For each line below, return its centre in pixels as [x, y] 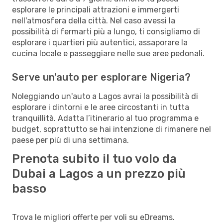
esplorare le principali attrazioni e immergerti [96, 9]
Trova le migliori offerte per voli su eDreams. [93, 217]
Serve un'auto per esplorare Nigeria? [101, 77]
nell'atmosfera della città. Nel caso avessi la [94, 20]
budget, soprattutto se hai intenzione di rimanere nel [111, 129]
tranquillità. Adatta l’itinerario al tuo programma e [105, 118]
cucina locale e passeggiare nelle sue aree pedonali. [108, 53]
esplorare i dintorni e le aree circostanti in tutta [101, 107]
